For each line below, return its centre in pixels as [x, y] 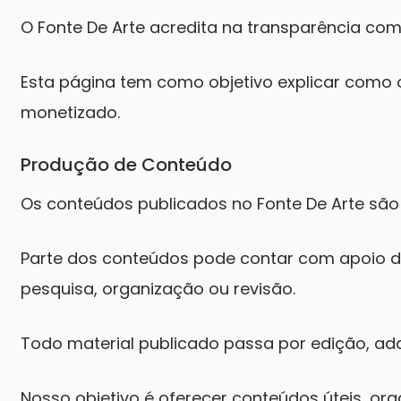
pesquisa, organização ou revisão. [158, 289]
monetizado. [70, 112]
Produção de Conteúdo [126, 164]
